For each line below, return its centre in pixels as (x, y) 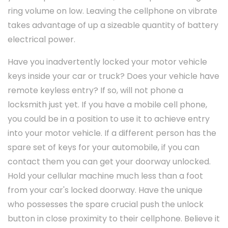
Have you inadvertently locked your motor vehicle (107, 62)
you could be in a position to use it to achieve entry (109, 119)
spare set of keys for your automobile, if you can (104, 148)
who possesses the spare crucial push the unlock (106, 205)
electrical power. (41, 40)
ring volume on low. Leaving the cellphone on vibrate (112, 11)
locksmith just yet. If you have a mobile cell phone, (107, 105)
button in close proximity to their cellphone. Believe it (114, 219)
